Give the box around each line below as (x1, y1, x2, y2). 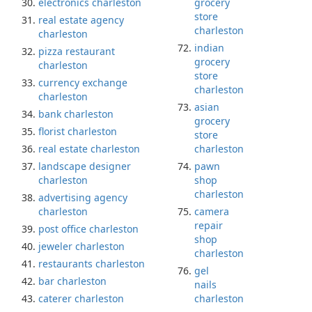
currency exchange (38, 76, 127, 89)
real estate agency (38, 13, 124, 26)
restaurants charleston (38, 257, 145, 270)
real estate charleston (38, 142, 140, 155)
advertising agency (38, 191, 127, 204)
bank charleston (38, 107, 114, 120)
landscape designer (38, 159, 131, 173)
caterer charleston (38, 292, 124, 305)
